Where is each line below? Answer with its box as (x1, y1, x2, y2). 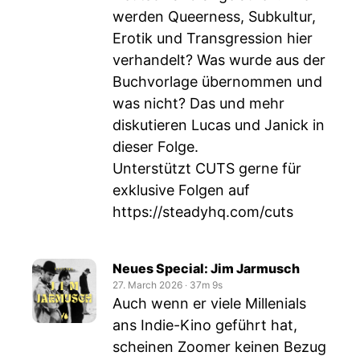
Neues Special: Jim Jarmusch (112, 260, 300, 276)
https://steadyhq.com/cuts (112, 203, 293, 220)
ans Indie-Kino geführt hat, (112, 317, 297, 333)
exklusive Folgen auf (112, 182, 250, 198)
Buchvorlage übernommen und (112, 73, 322, 90)
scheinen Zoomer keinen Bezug (112, 338, 326, 355)
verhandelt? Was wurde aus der (112, 51, 325, 68)
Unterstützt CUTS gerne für (112, 160, 301, 177)
